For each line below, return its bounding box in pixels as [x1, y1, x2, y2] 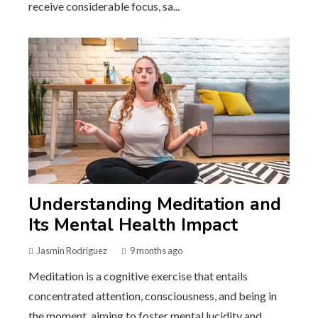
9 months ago [130, 245, 182, 257]
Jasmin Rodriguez [37, 245, 107, 257]
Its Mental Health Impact [28, 213, 238, 238]
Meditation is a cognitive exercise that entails [28, 269, 248, 283]
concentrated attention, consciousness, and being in [28, 289, 277, 303]
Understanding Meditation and [28, 192, 281, 217]
